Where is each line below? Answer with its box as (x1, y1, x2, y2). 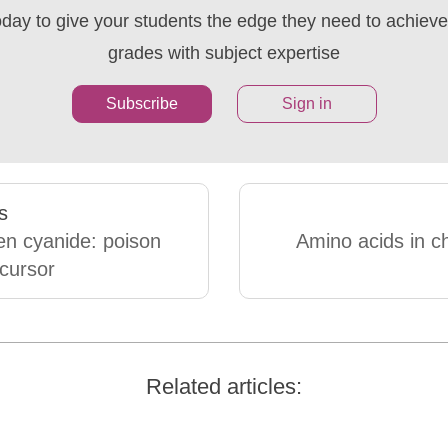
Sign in (281, 94, 332, 112)
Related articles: (146, 373, 302, 399)
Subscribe (105, 94, 178, 112)
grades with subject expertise (108, 42, 340, 63)
